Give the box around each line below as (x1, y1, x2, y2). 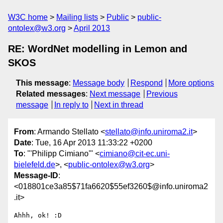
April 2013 (74, 24, 110, 32)
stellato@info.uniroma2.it (105, 127, 193, 136)
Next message (90, 90, 140, 98)
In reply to (54, 101, 89, 109)
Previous (146, 90, 178, 98)
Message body (73, 79, 124, 87)
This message (16, 79, 69, 87)
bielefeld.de (14, 160, 55, 169)
